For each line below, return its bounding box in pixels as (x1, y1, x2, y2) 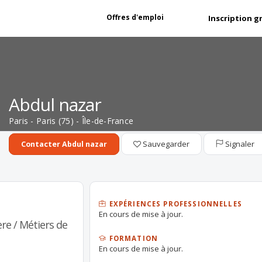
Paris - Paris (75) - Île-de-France (8, 115, 134, 126)
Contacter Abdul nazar (20, 139, 107, 149)
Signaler (223, 139, 254, 149)
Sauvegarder (140, 139, 189, 149)
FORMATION (106, 234, 158, 243)
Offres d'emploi (106, 12, 164, 22)
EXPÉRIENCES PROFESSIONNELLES (106, 199, 242, 208)
